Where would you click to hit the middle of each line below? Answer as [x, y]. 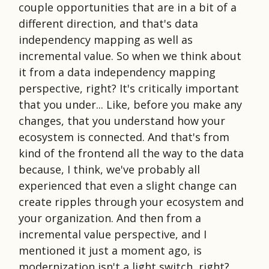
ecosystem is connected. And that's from [124, 137]
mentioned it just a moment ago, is [110, 250]
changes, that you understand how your [122, 120]
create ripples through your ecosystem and [131, 201]
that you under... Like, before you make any [130, 104]
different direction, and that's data [108, 23]
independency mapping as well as [106, 39]
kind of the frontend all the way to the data [131, 153]
